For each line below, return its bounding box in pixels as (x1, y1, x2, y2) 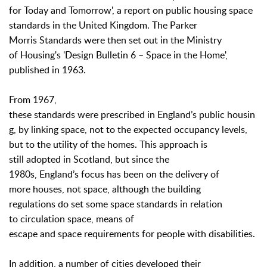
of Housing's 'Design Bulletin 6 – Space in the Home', (9, 48, 228, 61)
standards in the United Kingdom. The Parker (9, 18, 197, 32)
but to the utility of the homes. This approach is (9, 138, 207, 151)
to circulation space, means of (9, 212, 134, 225)
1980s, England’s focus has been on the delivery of (9, 167, 219, 181)
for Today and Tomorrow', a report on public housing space (9, 4, 253, 17)
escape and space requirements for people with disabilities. (9, 227, 255, 240)
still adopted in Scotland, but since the (9, 153, 169, 166)
